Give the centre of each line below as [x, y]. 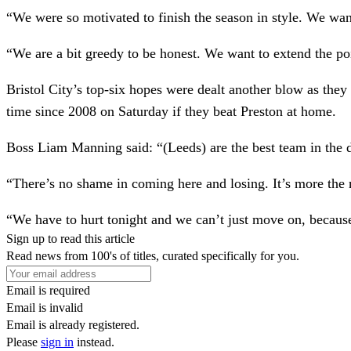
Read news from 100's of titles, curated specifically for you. [153, 255]
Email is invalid [45, 307]
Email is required [48, 290]
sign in [57, 342]
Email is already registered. [73, 324]
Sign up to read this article [71, 238]
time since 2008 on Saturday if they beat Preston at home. [171, 111]
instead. [94, 342]
